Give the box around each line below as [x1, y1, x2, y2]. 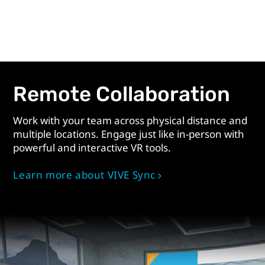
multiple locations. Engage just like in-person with [13, 127, 245, 141]
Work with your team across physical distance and [13, 114, 248, 128]
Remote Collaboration [13, 81, 231, 106]
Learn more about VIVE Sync [13, 168, 156, 182]
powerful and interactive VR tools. [13, 141, 172, 155]
